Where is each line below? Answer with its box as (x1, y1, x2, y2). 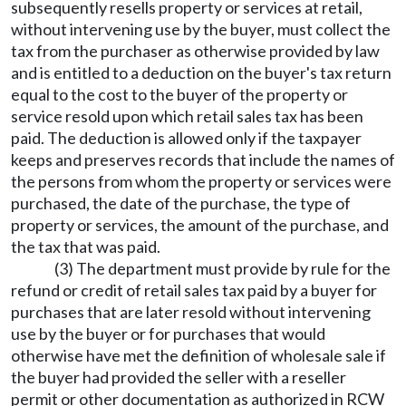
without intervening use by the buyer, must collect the (11, 19, 391, 39)
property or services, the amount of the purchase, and (11, 215, 389, 235)
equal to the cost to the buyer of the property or (11, 84, 348, 104)
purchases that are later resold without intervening (11, 302, 371, 322)
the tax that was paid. (11, 237, 160, 256)
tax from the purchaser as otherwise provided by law (11, 41, 380, 61)
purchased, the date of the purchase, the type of (11, 193, 351, 213)
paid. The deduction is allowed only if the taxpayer (11, 128, 362, 148)
